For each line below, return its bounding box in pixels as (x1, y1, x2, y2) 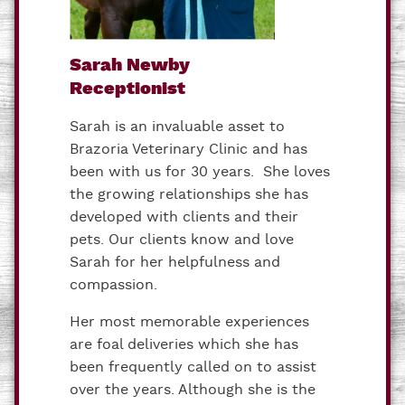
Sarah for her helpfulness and (70, 252, 280, 272)
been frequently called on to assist (70, 357, 316, 377)
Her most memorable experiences (70, 312, 309, 332)
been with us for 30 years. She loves (70, 162, 330, 182)
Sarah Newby (70, 53, 190, 77)
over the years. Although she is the (70, 380, 316, 400)
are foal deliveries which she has (70, 334, 298, 354)
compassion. (70, 275, 157, 295)
